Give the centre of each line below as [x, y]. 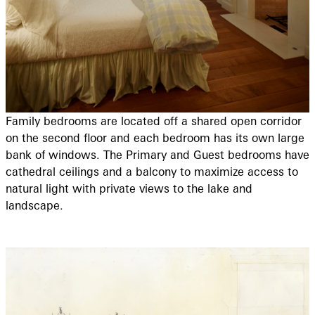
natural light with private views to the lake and [129, 189]
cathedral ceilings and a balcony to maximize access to [152, 172]
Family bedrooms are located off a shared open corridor [154, 121]
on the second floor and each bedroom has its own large [155, 138]
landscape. [34, 206]
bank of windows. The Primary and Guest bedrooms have [157, 155]
